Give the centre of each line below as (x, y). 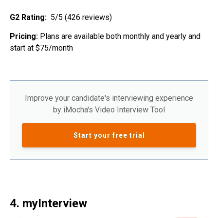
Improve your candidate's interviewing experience (109, 98)
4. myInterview (48, 204)
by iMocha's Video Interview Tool (109, 110)
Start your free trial (109, 136)
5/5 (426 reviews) (80, 18)
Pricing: (25, 36)
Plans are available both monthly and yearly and (120, 36)
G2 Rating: (29, 18)
